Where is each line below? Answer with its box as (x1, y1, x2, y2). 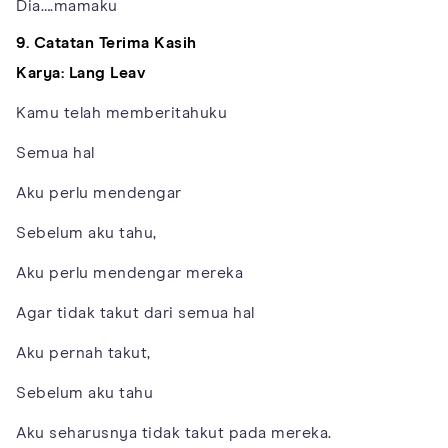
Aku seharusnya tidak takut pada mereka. (16, 424, 332, 441)
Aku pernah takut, (16, 344, 151, 361)
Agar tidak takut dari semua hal (16, 304, 255, 321)
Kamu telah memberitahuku (16, 104, 227, 121)
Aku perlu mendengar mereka (16, 264, 243, 281)
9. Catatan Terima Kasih (16, 34, 197, 51)
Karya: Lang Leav (16, 64, 146, 81)
